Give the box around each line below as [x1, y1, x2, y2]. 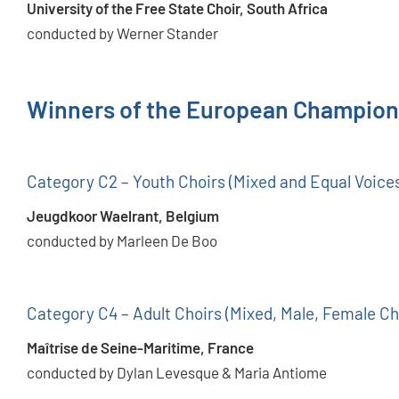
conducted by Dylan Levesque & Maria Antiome [27, 363, 327, 382]
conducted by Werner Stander [27, 24, 218, 43]
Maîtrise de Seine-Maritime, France [27, 338, 254, 357]
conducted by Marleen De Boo [27, 232, 217, 250]
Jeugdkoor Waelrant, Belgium [27, 207, 219, 225]
